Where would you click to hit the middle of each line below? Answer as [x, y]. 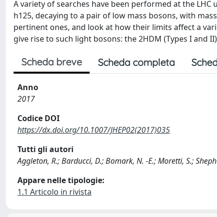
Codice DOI [39, 118]
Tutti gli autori [46, 149]
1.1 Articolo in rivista [54, 192]
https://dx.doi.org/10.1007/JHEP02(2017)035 [94, 130]
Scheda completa [136, 62]
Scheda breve [52, 62]
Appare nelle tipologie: [61, 180]
